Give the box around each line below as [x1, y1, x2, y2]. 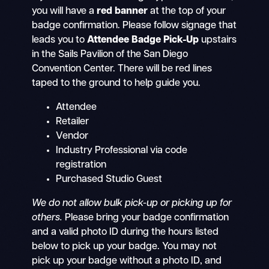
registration [55, 160, 106, 170]
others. [31, 213, 65, 223]
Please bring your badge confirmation [64, 213, 229, 223]
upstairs [198, 35, 237, 45]
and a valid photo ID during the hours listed [31, 228, 219, 238]
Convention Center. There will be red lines [31, 64, 212, 74]
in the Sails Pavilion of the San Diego [31, 49, 188, 59]
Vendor [55, 131, 88, 141]
